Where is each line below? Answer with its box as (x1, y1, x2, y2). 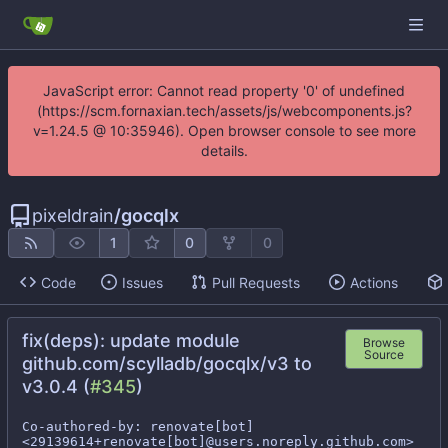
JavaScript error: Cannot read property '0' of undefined (43, 82, 405, 99)
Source (363, 347, 404, 363)
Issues (121, 273, 163, 291)
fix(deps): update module (22, 330, 240, 352)
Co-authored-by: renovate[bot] (22, 419, 254, 435)
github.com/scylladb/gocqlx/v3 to (22, 353, 312, 375)
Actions (349, 273, 398, 291)
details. (200, 142, 248, 159)
